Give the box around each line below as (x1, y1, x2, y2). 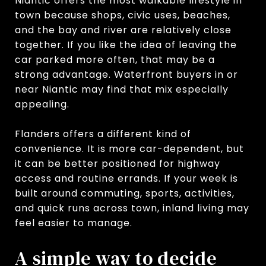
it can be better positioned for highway (15, 156, 220, 170)
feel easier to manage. (15, 216, 132, 230)
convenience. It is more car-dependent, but (15, 141, 244, 156)
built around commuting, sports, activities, (15, 186, 235, 200)
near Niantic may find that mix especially (15, 82, 229, 96)
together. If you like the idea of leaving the (15, 37, 237, 52)
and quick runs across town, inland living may (15, 201, 249, 215)
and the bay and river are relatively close (15, 23, 232, 37)
